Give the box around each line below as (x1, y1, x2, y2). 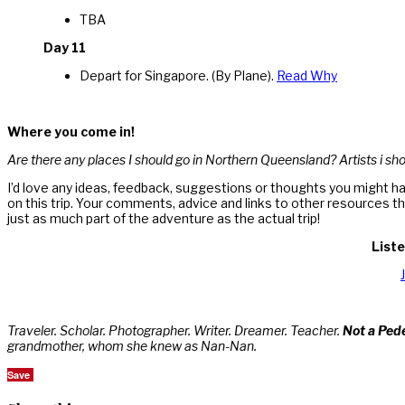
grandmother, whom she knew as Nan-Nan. (7, 337, 257, 353)
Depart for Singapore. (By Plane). (80, 67, 277, 83)
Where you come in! (7, 123, 135, 139)
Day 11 (43, 39, 86, 55)
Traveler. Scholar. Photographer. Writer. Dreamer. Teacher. (7, 322, 343, 338)
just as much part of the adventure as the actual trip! (7, 210, 320, 226)
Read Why (277, 67, 337, 83)
